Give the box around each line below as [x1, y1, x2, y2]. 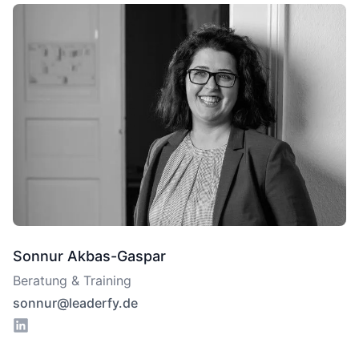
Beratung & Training [13, 272, 131, 289]
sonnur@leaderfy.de [13, 295, 138, 312]
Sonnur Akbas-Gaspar [13, 248, 166, 265]
